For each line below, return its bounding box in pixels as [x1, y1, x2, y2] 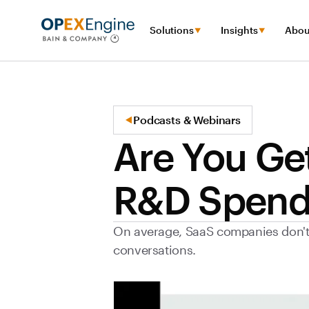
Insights [221, 24, 258, 36]
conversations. [113, 242, 196, 257]
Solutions [150, 24, 194, 36]
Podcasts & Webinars [133, 113, 241, 126]
